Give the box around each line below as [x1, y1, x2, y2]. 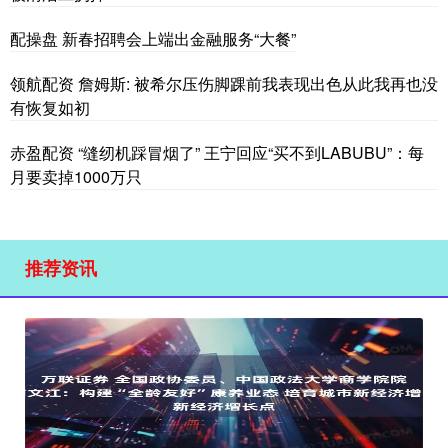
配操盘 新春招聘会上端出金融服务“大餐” [10, 26, 296, 50]
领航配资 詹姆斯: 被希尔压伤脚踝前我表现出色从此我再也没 [10, 71, 438, 95]
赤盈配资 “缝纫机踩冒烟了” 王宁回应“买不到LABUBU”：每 [10, 140, 424, 164]
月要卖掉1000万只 [10, 164, 142, 188]
